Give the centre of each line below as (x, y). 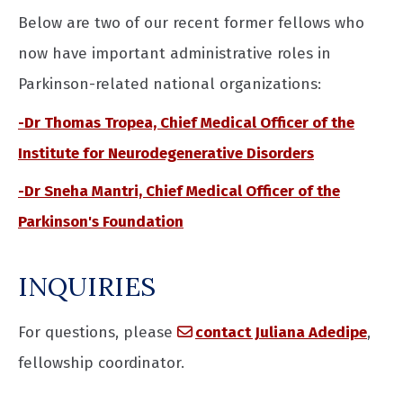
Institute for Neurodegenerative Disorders (166, 153)
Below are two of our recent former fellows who (191, 23)
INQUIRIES (87, 287)
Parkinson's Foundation (101, 222)
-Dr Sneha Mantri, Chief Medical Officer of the (179, 192)
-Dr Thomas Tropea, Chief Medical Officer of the (186, 122)
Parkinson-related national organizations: (170, 85)
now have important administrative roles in (175, 54)
